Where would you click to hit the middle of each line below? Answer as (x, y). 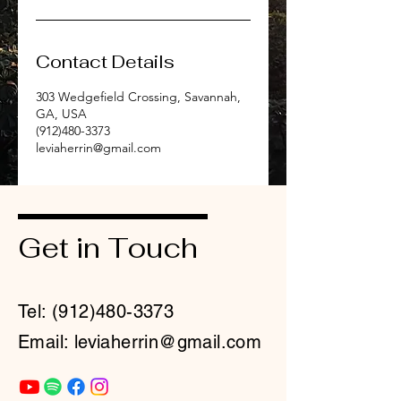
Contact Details (105, 61)
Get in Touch (108, 247)
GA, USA (61, 113)
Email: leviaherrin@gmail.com (140, 341)
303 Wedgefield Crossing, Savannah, (138, 96)
